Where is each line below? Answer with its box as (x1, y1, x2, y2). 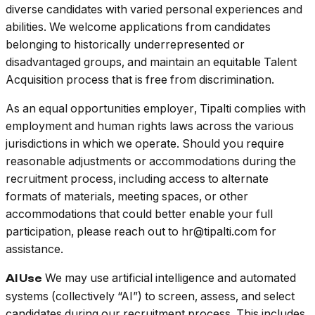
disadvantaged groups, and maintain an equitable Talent (6, 55, 297, 70)
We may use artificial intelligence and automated (42, 271, 296, 285)
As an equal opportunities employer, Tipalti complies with (6, 101, 306, 116)
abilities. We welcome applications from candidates (6, 20, 271, 34)
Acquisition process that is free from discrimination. (6, 72, 274, 87)
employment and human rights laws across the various (6, 119, 294, 134)
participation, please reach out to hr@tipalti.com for (6, 224, 276, 239)
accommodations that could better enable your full (6, 207, 273, 221)
